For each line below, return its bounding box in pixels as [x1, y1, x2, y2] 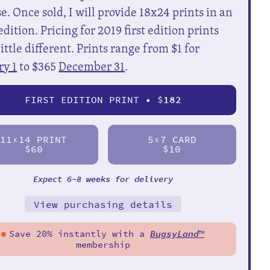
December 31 [58, 55, 125, 76]
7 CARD [160, 132, 196, 146]
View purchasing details [33, 197, 172, 212]
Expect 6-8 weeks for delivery [33, 172, 173, 186]
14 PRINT [19, 132, 67, 146]
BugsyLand [150, 227, 199, 240]
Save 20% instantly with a [9, 227, 151, 240]
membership [75, 237, 130, 251]
